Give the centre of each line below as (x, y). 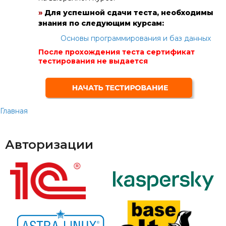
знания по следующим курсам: (101, 23)
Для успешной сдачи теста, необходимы (129, 13)
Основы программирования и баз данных (136, 38)
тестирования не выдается (93, 61)
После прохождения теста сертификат (117, 52)
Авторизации (49, 145)
